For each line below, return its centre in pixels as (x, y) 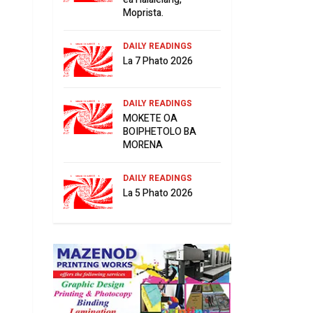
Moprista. (143, 13)
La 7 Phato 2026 (158, 61)
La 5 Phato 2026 (158, 193)
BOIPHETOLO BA (160, 131)
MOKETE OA (150, 118)
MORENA (143, 145)
